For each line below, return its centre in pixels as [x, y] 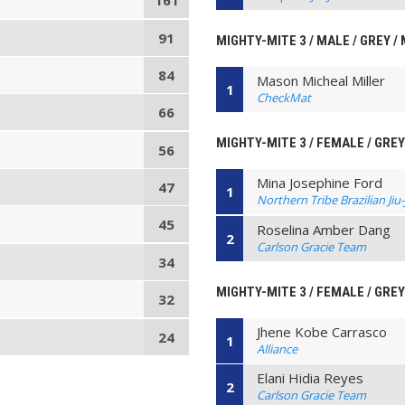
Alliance [278, 348]
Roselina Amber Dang [324, 229]
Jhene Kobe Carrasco [322, 331]
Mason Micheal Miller [321, 81]
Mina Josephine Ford [320, 183]
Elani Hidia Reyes [311, 378]
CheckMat [284, 98]
